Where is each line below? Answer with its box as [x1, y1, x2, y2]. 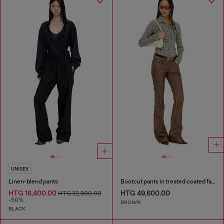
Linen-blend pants [8, 178, 58, 185]
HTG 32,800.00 [58, 190, 101, 197]
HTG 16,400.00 [8, 189, 58, 197]
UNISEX [11, 166, 29, 172]
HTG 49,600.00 [120, 189, 170, 197]
